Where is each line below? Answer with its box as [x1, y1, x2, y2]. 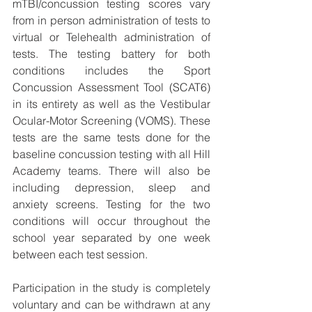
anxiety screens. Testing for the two [13, 197, 210, 212]
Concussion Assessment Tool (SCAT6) [13, 80, 210, 95]
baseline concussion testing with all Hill [13, 147, 210, 162]
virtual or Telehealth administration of [13, 30, 210, 45]
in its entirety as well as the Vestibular [13, 97, 210, 111]
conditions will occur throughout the [13, 214, 210, 228]
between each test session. [13, 247, 148, 262]
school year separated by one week [13, 231, 210, 245]
